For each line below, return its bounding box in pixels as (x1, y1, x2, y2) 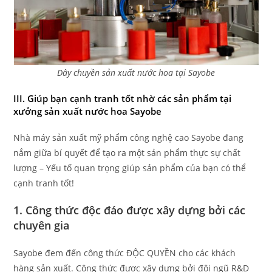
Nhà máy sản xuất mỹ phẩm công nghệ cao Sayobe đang (13, 132, 244, 143)
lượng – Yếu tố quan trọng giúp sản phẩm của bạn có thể (13, 162, 246, 174)
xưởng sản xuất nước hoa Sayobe (13, 105, 162, 117)
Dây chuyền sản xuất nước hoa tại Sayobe (57, 67, 215, 78)
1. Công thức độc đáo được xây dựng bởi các (13, 203, 246, 217)
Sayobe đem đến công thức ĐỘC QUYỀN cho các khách (13, 247, 236, 259)
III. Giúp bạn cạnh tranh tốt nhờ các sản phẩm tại (13, 92, 232, 104)
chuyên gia (13, 218, 70, 233)
